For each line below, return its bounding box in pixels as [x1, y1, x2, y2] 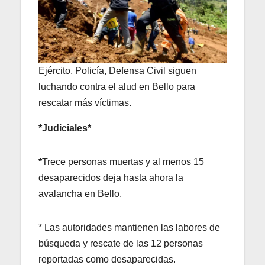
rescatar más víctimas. [38, 97, 131, 108]
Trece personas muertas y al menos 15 [42, 156, 204, 167]
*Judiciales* [38, 122, 91, 133]
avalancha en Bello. [38, 188, 122, 199]
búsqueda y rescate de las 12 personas [38, 238, 203, 248]
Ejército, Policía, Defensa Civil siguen [38, 65, 196, 76]
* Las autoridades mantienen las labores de [38, 222, 220, 232]
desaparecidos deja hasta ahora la [38, 172, 183, 183]
